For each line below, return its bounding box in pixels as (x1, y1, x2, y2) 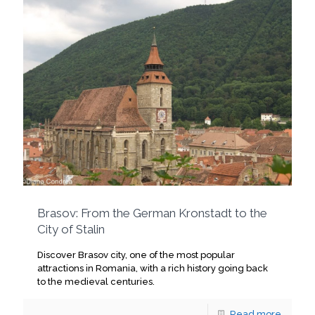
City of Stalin (37, 221, 105, 236)
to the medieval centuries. (37, 276, 155, 287)
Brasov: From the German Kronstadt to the (37, 205, 267, 220)
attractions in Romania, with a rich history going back (37, 262, 268, 274)
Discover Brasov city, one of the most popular (37, 249, 235, 260)
